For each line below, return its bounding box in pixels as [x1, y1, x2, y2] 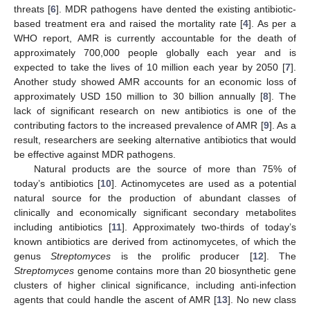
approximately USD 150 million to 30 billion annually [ [14, 91, 263, 102]
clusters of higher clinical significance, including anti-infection [14, 280, 296, 291]
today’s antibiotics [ [14, 178, 100, 190]
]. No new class [227, 294, 297, 306]
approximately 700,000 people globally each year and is [14, 47, 296, 59]
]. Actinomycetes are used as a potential [111, 178, 296, 190]
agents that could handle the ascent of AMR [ [14, 294, 217, 306]
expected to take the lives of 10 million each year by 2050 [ [14, 62, 285, 73]
